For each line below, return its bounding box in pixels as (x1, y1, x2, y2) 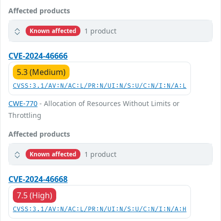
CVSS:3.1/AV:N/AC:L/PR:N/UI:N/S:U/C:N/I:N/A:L (13, 82, 186, 90)
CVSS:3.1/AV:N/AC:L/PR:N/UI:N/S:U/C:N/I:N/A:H (13, 206, 186, 213)
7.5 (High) (17, 190, 52, 201)
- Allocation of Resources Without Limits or (37, 99, 180, 108)
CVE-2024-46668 (8, 174, 68, 184)
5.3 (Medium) (17, 67, 66, 77)
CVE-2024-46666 (8, 50, 68, 61)
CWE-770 (8, 99, 37, 108)
